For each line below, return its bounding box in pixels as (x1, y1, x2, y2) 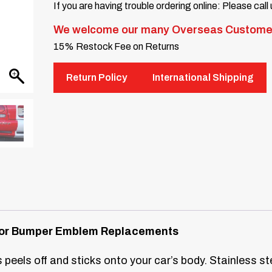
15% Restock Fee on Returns (53, 41, 180, 52)
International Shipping (152, 72, 254, 83)
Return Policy (66, 72, 127, 83)
